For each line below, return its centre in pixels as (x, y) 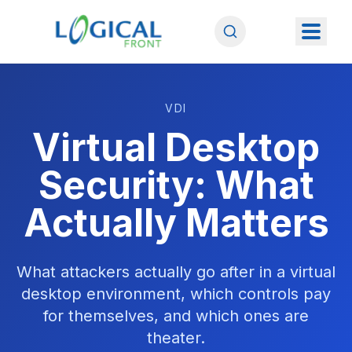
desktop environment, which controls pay (176, 294)
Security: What (176, 185)
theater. (176, 338)
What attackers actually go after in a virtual (176, 272)
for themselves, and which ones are (176, 316)
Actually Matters (176, 223)
